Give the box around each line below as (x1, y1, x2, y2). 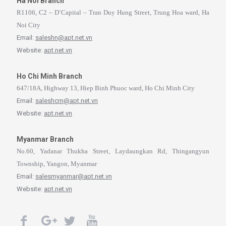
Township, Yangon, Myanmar (17, 159, 97, 167)
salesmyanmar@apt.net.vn (35, 172, 112, 180)
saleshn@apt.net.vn (35, 33, 92, 41)
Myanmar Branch (17, 135, 74, 143)
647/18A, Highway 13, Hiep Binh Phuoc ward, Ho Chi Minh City (17, 84, 195, 92)
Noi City (17, 21, 40, 29)
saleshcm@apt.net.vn (35, 96, 98, 104)
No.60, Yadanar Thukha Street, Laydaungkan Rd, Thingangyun (17, 147, 209, 155)
